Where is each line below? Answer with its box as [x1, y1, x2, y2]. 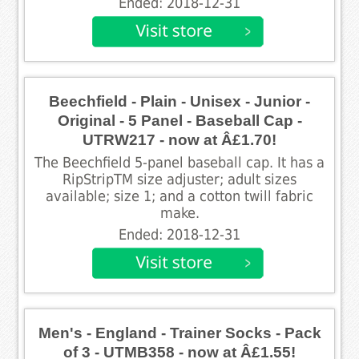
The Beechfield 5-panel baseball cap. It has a [34, 154, 325, 171]
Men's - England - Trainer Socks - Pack [38, 324, 321, 341]
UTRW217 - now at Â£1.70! [83, 131, 276, 148]
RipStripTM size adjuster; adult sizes [63, 171, 296, 188]
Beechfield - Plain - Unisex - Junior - [49, 92, 310, 110]
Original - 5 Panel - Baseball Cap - [57, 111, 302, 129]
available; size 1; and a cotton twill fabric [46, 188, 313, 204]
